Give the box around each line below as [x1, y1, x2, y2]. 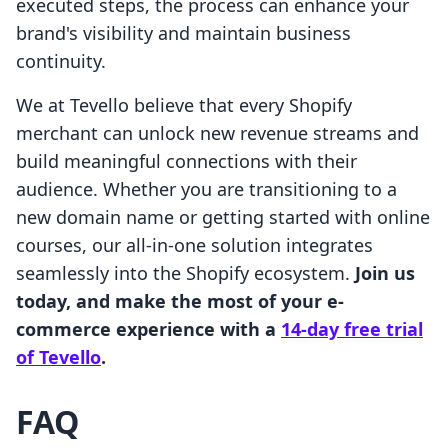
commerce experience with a [16, 317, 281, 342]
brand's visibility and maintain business [16, 21, 351, 46]
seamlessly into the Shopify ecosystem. [16, 261, 355, 286]
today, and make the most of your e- [16, 289, 344, 314]
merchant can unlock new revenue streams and [16, 121, 419, 146]
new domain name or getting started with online [16, 205, 430, 230]
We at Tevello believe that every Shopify [16, 93, 352, 118]
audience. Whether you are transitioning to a [16, 177, 397, 202]
